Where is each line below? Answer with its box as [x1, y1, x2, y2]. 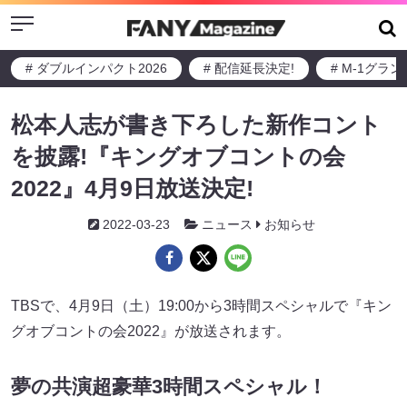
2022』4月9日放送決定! [11, 175, 253, 201]
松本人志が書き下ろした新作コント [11, 112, 382, 137]
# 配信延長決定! [203, 61, 294, 75]
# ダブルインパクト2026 [25, 61, 167, 75]
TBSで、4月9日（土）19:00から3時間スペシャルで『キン [11, 298, 392, 313]
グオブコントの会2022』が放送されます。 [11, 323, 291, 339]
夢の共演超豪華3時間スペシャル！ [11, 375, 327, 399]
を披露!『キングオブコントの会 [11, 144, 345, 169]
